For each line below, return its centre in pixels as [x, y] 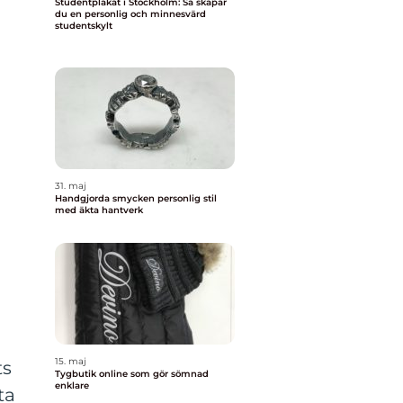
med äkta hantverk [99, 210]
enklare [72, 385]
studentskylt [84, 26]
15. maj [71, 361]
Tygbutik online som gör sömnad [132, 374]
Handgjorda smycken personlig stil [106, 198]
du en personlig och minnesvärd [130, 14]
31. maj [71, 186]
